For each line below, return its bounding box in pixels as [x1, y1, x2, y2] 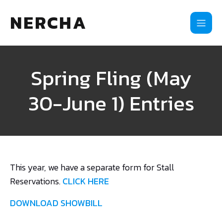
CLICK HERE [62, 174, 109, 188]
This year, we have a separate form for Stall [10, 161, 174, 174]
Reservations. [10, 174, 62, 188]
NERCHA [10, 9, 87, 36]
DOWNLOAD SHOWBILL [10, 196, 103, 210]
